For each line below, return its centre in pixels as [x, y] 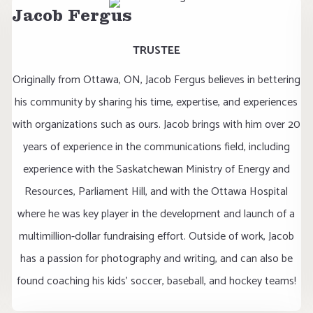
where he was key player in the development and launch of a [156, 214]
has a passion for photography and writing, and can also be [156, 259]
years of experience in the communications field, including [156, 147]
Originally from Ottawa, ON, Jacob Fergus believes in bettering [156, 80]
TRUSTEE [156, 51]
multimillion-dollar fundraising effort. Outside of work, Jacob [156, 236]
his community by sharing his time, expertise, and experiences [156, 102]
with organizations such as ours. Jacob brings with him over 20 [156, 125]
